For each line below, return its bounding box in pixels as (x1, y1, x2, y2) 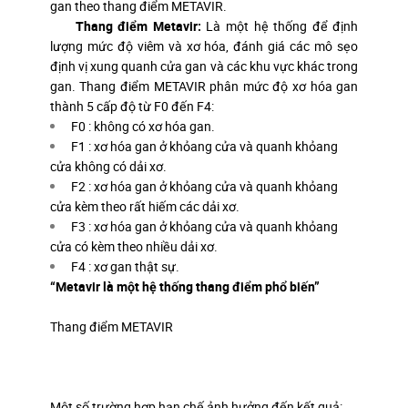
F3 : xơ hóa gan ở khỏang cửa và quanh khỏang (68, 217, 339, 235)
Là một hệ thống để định (206, 16, 359, 35)
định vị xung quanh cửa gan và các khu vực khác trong (49, 56, 359, 75)
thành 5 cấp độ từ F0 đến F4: (49, 97, 214, 115)
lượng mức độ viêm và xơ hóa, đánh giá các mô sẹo (49, 36, 359, 55)
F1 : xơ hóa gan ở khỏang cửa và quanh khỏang (68, 137, 339, 155)
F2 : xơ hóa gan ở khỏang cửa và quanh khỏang (68, 177, 339, 195)
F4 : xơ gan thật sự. (68, 257, 180, 275)
